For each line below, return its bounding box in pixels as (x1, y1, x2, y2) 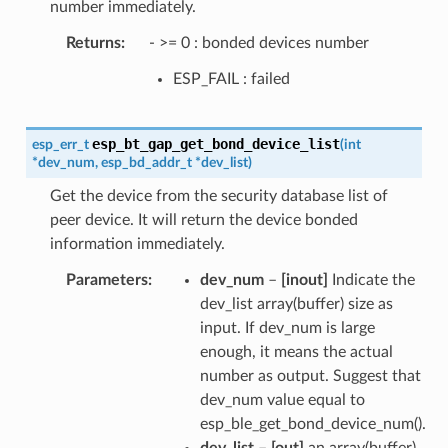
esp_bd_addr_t (100, 154, 192, 170)
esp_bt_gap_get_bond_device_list (91, 135, 340, 152)
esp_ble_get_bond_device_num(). (199, 415, 426, 432)
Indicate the (327, 271, 415, 288)
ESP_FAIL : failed (172, 70, 290, 87)
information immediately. (49, 235, 225, 252)
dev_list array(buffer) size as (199, 295, 393, 312)
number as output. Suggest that (199, 367, 421, 384)
